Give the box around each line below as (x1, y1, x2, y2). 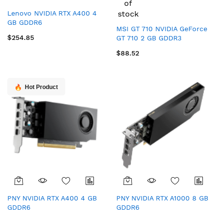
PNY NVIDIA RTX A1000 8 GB (116, 194, 208, 202)
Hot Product (25, 84, 58, 91)
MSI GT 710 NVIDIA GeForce (116, 25, 207, 33)
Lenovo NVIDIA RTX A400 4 (7, 9, 97, 17)
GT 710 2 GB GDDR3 (116, 34, 182, 42)
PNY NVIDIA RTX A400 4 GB (7, 194, 97, 202)
